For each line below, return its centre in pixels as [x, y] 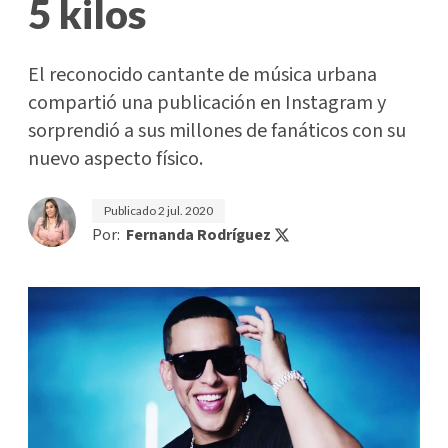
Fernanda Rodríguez [198, 235]
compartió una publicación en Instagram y [207, 103]
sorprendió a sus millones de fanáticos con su [217, 131]
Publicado [131, 210]
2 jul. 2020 [185, 210]
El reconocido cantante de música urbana [202, 75]
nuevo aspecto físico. [115, 159]
